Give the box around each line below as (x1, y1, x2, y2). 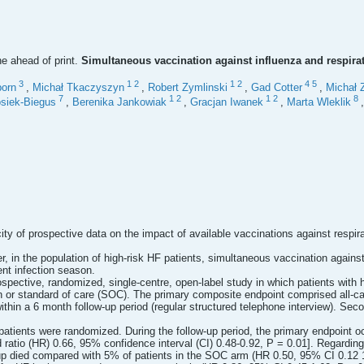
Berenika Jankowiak (72, 96, 167, 109)
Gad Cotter (251, 81, 302, 94)
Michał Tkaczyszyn (32, 81, 124, 94)
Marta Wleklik (287, 96, 351, 109)
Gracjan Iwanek (190, 96, 263, 109)
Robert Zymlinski (148, 81, 227, 94)
